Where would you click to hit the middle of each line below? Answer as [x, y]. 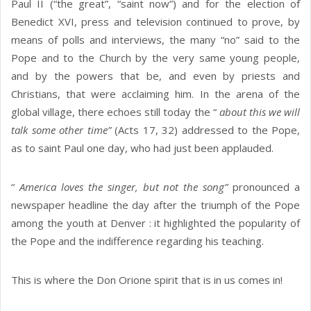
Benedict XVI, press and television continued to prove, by [155, 22]
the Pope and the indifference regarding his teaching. [137, 241]
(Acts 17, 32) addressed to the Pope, [207, 130]
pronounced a [267, 187]
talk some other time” [63, 130]
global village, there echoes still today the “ [115, 112]
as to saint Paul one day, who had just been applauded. [142, 148]
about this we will [260, 112]
